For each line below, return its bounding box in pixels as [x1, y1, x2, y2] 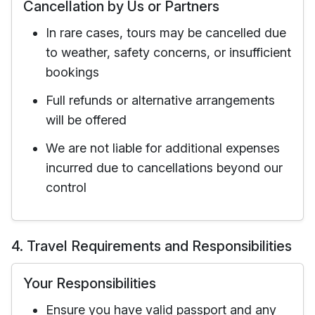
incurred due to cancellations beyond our [46, 160, 283, 175]
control [46, 180, 86, 195]
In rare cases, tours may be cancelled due [46, 25, 286, 40]
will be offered [46, 112, 127, 127]
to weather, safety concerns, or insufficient [46, 45, 291, 60]
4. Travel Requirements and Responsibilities [11, 238, 292, 255]
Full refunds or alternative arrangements [46, 93, 275, 108]
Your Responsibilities [23, 275, 156, 292]
